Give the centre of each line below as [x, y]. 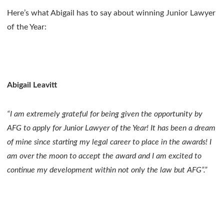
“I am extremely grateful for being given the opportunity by [105, 114]
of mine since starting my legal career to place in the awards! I [109, 142]
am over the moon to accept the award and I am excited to [104, 156]
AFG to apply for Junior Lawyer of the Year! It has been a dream [111, 128]
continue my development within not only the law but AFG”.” [107, 170]
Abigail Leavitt [32, 85]
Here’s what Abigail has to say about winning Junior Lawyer [111, 13]
